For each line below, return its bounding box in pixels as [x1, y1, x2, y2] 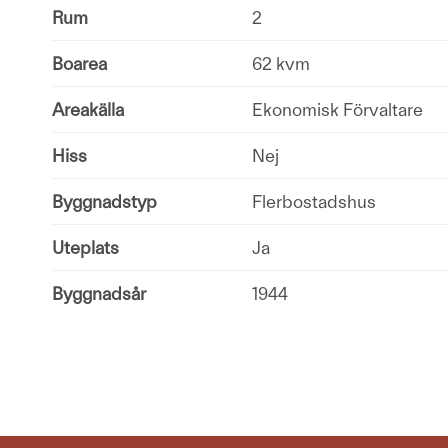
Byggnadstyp [52, 190, 157, 212]
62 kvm [252, 52, 310, 74]
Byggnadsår [52, 282, 146, 304]
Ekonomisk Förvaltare [252, 98, 423, 120]
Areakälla [52, 98, 124, 120]
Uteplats [52, 236, 119, 258]
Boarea [52, 52, 107, 74]
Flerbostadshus [252, 190, 376, 212]
